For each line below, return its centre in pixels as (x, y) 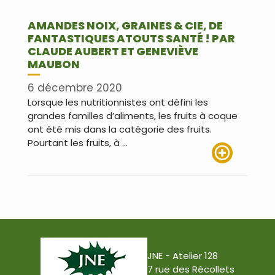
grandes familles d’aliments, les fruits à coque (133, 116)
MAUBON (54, 64)
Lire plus (230, 170)
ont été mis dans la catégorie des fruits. (120, 130)
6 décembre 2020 (75, 88)
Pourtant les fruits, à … (78, 143)
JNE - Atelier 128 (183, 256)
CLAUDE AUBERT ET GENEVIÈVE (113, 51)
